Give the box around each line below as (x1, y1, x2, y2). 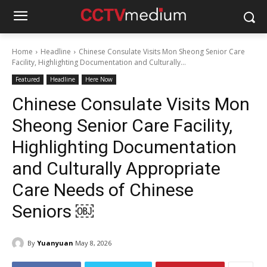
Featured (15, 75, 40, 83)
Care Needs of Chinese (12, 179, 194, 200)
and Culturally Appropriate (12, 158, 221, 179)
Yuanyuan (37, 238, 73, 247)
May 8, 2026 (75, 238, 111, 248)
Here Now (85, 75, 113, 83)
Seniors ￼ (12, 201, 94, 222)
